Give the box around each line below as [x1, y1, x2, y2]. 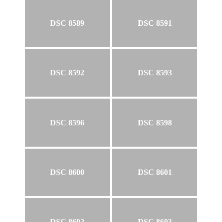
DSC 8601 [137, 167, 172, 176]
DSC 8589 [50, 18, 85, 27]
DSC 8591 [137, 18, 172, 27]
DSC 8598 [137, 118, 172, 127]
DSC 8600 [50, 167, 85, 176]
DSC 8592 [50, 68, 85, 77]
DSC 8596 [50, 118, 85, 127]
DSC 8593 [137, 68, 172, 77]
